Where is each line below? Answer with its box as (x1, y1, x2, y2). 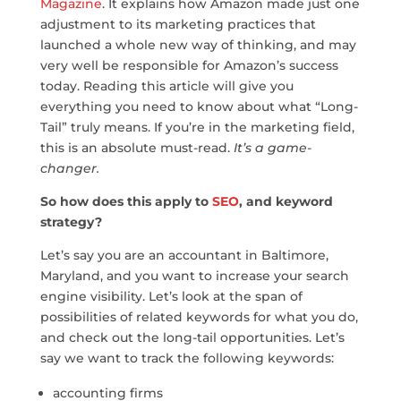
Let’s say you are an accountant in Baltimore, (39, 246, 328, 263)
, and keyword (238, 192, 333, 209)
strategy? (39, 213, 102, 230)
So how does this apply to (39, 192, 212, 209)
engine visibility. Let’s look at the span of (39, 287, 303, 304)
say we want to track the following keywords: (39, 349, 334, 366)
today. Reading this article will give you (39, 77, 294, 94)
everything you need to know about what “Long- (39, 98, 358, 115)
